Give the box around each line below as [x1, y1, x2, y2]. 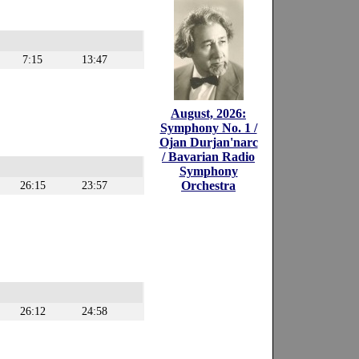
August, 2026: [171, 107, 246, 120]
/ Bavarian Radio [162, 150, 255, 163]
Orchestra [181, 179, 236, 192]
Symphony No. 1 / [159, 121, 257, 135]
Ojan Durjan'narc [159, 135, 258, 149]
